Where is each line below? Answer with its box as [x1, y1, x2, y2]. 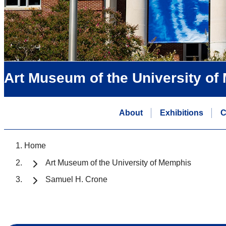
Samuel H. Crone [45, 175, 107, 184]
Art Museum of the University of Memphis [45, 158, 191, 167]
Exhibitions [159, 108, 203, 117]
